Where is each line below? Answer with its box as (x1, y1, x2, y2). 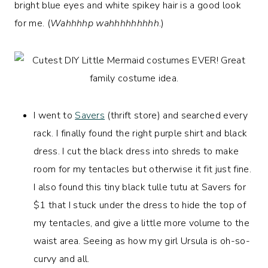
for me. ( (14, 16, 50, 30)
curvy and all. (33, 252, 90, 266)
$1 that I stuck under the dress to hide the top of (33, 198, 246, 212)
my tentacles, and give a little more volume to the (33, 216, 250, 230)
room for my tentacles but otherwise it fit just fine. (33, 162, 251, 176)
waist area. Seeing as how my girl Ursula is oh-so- (33, 234, 251, 248)
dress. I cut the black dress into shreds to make (33, 144, 239, 158)
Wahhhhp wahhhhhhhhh (50, 16, 159, 30)
